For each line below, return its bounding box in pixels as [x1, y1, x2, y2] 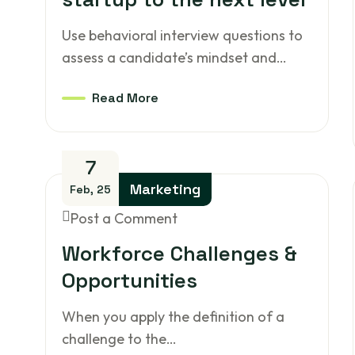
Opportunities [62, 267, 198, 294]
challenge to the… [62, 330, 177, 348]
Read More [92, 90, 159, 106]
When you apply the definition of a [62, 307, 285, 326]
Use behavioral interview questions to [62, 26, 303, 44]
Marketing [130, 180, 201, 198]
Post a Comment [71, 209, 178, 227]
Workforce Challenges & [62, 240, 298, 267]
